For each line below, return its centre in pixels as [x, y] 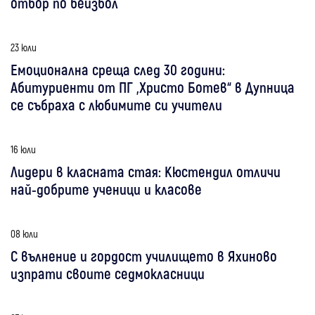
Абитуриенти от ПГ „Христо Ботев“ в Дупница [153, 86]
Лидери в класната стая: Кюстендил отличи [146, 171]
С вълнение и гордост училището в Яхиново [144, 255]
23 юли [24, 47]
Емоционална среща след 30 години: [118, 69]
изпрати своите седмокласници [108, 273]
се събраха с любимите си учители [116, 104]
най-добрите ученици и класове [106, 188]
